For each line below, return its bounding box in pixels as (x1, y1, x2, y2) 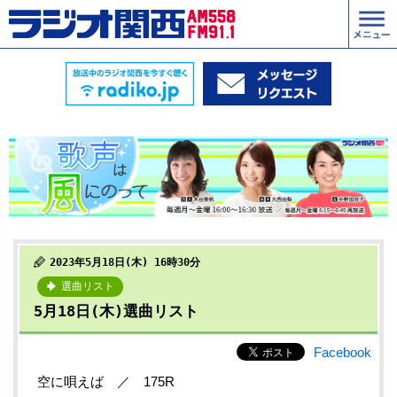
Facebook (314, 345, 371, 361)
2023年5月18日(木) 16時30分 (50, 256, 200, 269)
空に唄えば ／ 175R (37, 374, 175, 390)
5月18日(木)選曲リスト (34, 302, 198, 321)
